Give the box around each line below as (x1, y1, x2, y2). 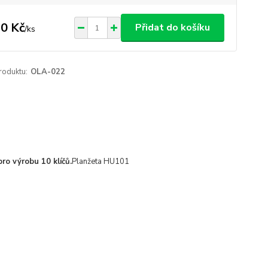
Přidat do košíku (135, 21, 210, 34)
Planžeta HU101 (71, 156, 129, 167)
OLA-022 (30, 66, 65, 77)
